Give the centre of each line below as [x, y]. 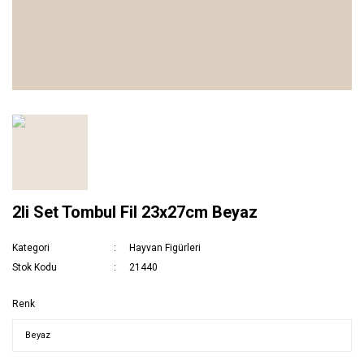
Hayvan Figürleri [165, 248]
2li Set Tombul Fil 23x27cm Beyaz [135, 212]
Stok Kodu [35, 268]
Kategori [31, 248]
